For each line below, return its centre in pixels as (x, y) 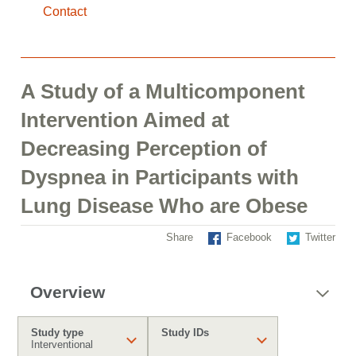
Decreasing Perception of (144, 149)
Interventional (62, 344)
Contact (65, 12)
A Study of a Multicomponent (163, 91)
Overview (68, 292)
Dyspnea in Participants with (160, 177)
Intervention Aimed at (125, 120)
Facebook (249, 237)
